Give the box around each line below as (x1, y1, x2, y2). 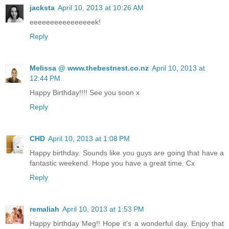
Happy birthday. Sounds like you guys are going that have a (30, 149, 224, 157)
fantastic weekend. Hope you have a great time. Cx (30, 159, 195, 168)
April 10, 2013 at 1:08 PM (48, 134, 130, 143)
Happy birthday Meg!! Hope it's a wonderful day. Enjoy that (30, 219, 224, 228)
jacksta (30, 4, 55, 12)
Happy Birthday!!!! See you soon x (30, 88, 140, 97)
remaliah (30, 205, 59, 214)
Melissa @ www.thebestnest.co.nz (30, 64, 149, 73)
